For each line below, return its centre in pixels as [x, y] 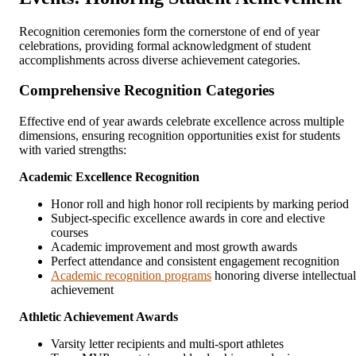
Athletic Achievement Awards [99, 317]
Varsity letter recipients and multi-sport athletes [167, 344]
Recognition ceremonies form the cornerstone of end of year [169, 31]
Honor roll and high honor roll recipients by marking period [200, 204]
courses [70, 233]
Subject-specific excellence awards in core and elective [188, 219]
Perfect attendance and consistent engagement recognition [195, 261]
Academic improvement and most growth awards [174, 247]
